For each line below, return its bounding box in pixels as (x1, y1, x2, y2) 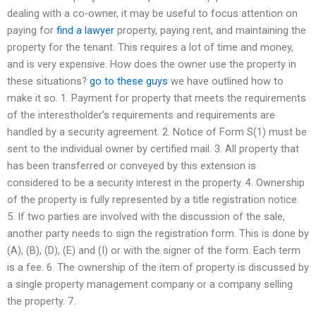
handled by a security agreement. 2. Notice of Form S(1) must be (7, 125, 307, 138)
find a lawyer (56, 23, 114, 37)
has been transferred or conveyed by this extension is (7, 159, 256, 172)
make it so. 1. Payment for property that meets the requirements (7, 91, 306, 104)
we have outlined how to (168, 74, 284, 87)
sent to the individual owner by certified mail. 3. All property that (7, 142, 299, 155)
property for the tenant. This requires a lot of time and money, (7, 40, 293, 54)
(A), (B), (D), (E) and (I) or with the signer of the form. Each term (7, 243, 300, 257)
